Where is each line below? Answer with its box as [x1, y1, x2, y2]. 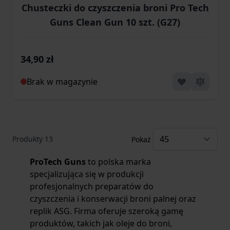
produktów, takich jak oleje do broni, [30, 218, 172, 229]
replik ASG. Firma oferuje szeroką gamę [30, 205, 183, 217]
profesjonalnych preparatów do [30, 181, 154, 192]
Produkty [12, 134, 45, 144]
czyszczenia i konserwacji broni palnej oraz [30, 193, 196, 204]
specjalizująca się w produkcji [30, 168, 144, 180]
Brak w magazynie [27, 76, 98, 87]
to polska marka [86, 156, 151, 167]
